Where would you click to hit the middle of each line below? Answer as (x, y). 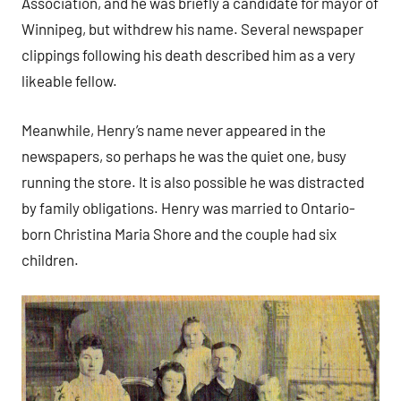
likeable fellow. (71, 81)
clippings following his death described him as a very (188, 55)
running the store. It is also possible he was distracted (193, 181)
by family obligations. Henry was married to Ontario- (188, 207)
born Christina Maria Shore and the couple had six (179, 233)
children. (50, 259)
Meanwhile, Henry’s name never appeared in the (174, 129)
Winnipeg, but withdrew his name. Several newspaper (192, 29)
